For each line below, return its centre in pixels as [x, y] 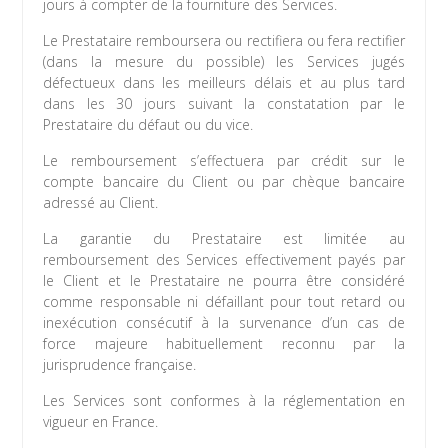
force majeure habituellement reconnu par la [224, 344]
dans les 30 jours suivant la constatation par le [224, 104]
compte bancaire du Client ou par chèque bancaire [224, 182]
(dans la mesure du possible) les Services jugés [224, 62]
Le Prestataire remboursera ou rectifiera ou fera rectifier [224, 41]
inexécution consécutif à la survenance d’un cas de [224, 323]
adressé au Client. [101, 203]
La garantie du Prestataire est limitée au [224, 239]
